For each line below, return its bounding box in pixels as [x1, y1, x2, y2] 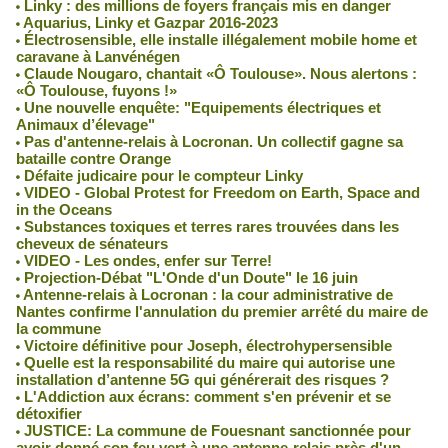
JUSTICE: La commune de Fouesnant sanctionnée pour [20, 421, 411, 439]
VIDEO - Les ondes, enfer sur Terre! [20, 251, 272, 269]
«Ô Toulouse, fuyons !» [16, 81, 177, 99]
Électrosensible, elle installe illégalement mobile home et [20, 30, 417, 48]
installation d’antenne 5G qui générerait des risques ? [16, 370, 389, 388]
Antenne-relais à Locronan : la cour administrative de [20, 285, 393, 303]
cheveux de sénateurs [16, 234, 168, 252]
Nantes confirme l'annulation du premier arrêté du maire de [16, 302, 428, 320]
